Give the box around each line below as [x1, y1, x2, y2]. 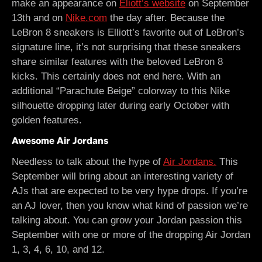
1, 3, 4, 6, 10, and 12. [12, 244, 105, 255]
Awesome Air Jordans [12, 135, 111, 146]
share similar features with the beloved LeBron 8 [12, 56, 223, 67]
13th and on [12, 12, 65, 23]
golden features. [12, 115, 82, 126]
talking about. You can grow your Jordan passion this [12, 215, 242, 226]
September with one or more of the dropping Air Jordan [12, 229, 250, 240]
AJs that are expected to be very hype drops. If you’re [12, 185, 247, 196]
